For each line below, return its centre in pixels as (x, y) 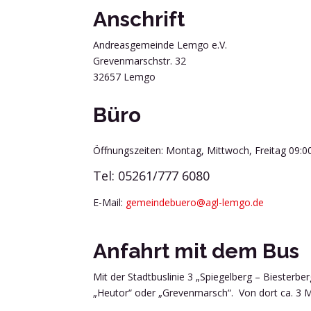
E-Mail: (110, 203)
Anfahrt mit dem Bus (196, 251)
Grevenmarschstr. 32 (140, 60)
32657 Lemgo (125, 76)
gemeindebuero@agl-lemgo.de (195, 203)
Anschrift (139, 19)
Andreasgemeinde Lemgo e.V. (160, 44)
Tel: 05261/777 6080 (152, 176)
